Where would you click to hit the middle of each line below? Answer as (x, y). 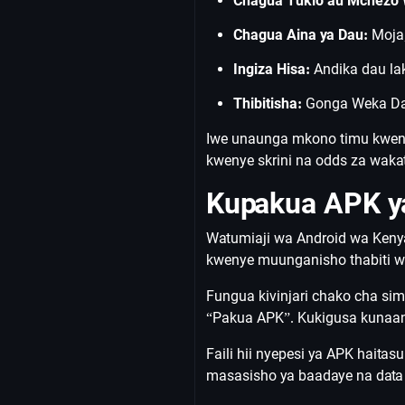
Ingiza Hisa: (272, 69)
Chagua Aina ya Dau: (301, 35)
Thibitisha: (268, 104)
